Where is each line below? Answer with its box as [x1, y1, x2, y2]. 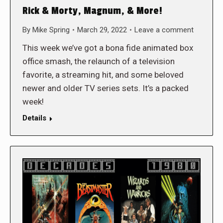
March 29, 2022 [77, 25, 127, 34]
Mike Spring [32, 25, 70, 34]
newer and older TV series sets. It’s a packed [22, 83, 189, 93]
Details [22, 113, 46, 122]
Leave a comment [134, 25, 194, 34]
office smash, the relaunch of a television [22, 56, 175, 66]
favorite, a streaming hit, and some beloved [22, 69, 184, 80]
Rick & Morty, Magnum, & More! [22, 4, 162, 17]
